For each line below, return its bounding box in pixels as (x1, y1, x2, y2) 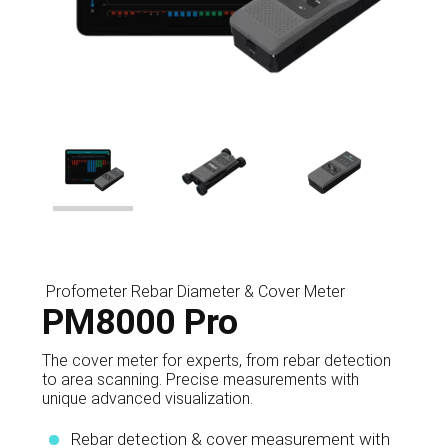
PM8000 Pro (41, 300, 238, 343)
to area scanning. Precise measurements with (41, 369, 359, 389)
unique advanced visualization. (41, 388, 253, 408)
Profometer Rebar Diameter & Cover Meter (45, 281, 345, 301)
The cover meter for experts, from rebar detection (41, 350, 391, 370)
